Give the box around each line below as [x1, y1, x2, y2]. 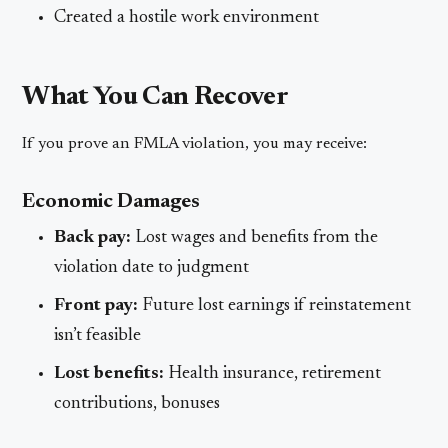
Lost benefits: [54, 364, 165, 383]
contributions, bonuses [54, 394, 221, 413]
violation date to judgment [54, 258, 250, 277]
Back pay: [54, 228, 132, 247]
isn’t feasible [54, 326, 142, 345]
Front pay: [54, 296, 139, 315]
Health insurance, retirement [164, 364, 382, 383]
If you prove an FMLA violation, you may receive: [22, 135, 368, 152]
